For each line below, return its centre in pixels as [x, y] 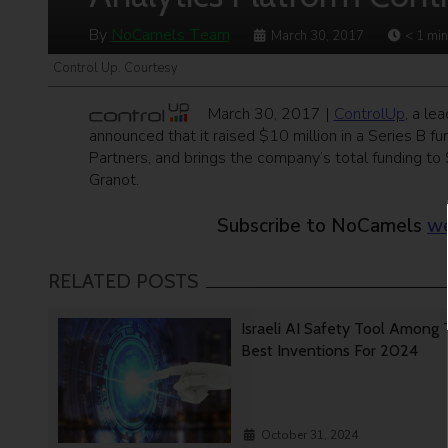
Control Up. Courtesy [115, 68]
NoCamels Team [170, 35]
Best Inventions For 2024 [332, 351]
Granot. [113, 180]
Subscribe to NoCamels [322, 226]
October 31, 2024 [310, 435]
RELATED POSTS [123, 281]
